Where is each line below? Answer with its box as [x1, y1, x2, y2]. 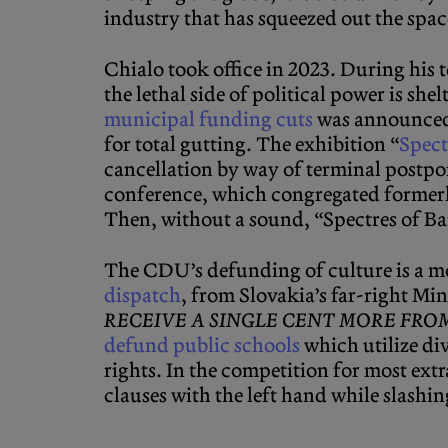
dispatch [104, 283, 181, 309]
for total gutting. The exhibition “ [104, 132, 399, 158]
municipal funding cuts [104, 107, 313, 133]
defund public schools [104, 333, 300, 359]
